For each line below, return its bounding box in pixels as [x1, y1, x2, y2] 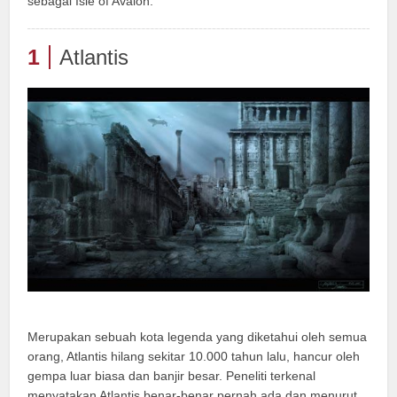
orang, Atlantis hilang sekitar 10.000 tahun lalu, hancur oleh [27, 349, 361, 364]
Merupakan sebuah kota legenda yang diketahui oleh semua [27, 330, 368, 345]
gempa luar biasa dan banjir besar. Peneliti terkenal [27, 369, 316, 384]
